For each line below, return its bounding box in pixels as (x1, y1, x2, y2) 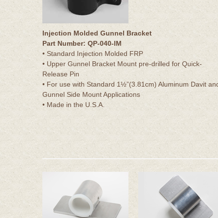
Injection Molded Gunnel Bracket (42, 29, 152, 37)
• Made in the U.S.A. (42, 100, 105, 109)
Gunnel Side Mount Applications (42, 90, 140, 98)
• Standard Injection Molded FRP (42, 49, 143, 57)
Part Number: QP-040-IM (42, 39, 122, 47)
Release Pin (42, 70, 79, 78)
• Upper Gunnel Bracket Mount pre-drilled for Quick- (42, 59, 202, 68)
